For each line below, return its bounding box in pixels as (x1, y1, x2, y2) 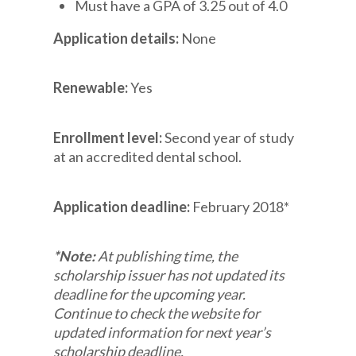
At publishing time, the (98, 247, 238, 265)
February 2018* (192, 197, 290, 215)
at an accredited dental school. (53, 148, 242, 166)
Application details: (53, 29, 182, 47)
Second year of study (164, 129, 295, 147)
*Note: (53, 247, 99, 265)
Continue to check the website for (53, 304, 261, 323)
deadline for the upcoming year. (53, 285, 246, 304)
